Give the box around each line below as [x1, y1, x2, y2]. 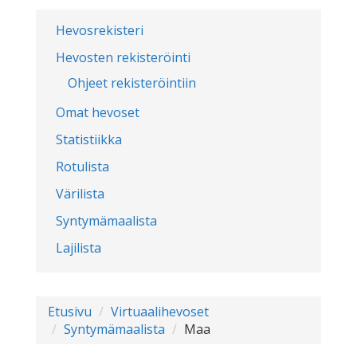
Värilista [56, 185, 104, 202]
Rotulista [56, 158, 109, 175]
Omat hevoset [56, 104, 139, 121]
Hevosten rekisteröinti [56, 49, 190, 66]
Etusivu [48, 303, 92, 320]
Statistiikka [56, 131, 122, 148]
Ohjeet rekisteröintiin [68, 74, 196, 92]
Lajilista [56, 239, 101, 257]
